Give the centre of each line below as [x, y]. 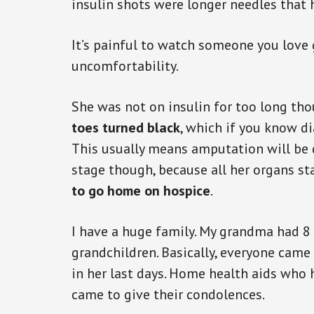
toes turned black [126, 128]
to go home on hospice [141, 191]
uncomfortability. [125, 66]
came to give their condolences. [168, 294]
